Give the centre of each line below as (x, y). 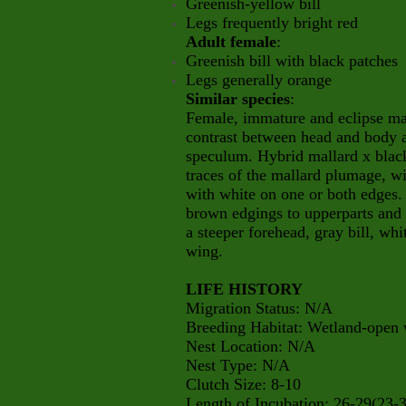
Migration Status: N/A (259, 308)
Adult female (231, 42)
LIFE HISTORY (244, 289)
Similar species (238, 99)
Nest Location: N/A (251, 346)
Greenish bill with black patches (292, 61)
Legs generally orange (259, 80)
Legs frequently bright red (272, 23)
